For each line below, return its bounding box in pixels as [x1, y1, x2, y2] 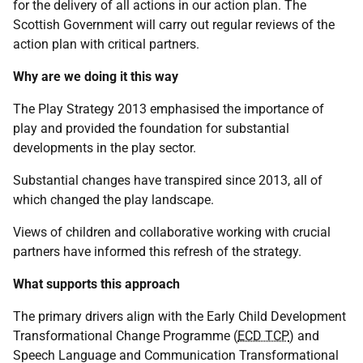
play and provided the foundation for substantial [13, 121, 289, 136]
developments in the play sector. [13, 140, 196, 156]
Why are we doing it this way [13, 69, 178, 84]
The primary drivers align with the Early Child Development [13, 309, 346, 324]
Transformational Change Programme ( [13, 328, 237, 344]
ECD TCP [237, 328, 289, 344]
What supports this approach [13, 276, 180, 292]
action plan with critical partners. [13, 36, 199, 52]
